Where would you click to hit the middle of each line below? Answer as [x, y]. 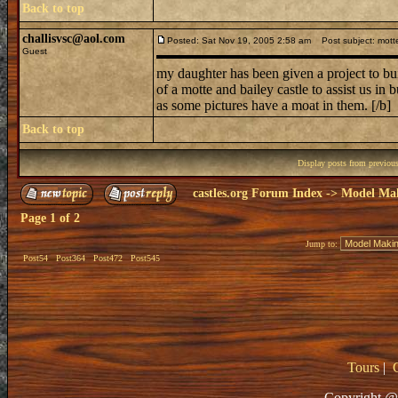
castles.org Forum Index [258, 193]
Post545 [145, 258]
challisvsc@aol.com [74, 39]
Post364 [71, 258]
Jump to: [323, 244]
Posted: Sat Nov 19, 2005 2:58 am [239, 40]
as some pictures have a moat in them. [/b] [274, 105]
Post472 [108, 258]
